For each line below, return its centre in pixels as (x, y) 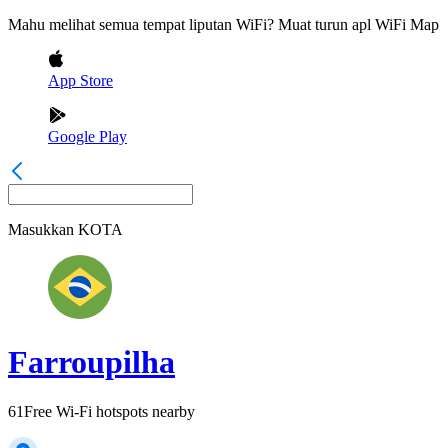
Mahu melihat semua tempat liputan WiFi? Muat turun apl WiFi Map (223, 24)
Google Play (87, 136)
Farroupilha (91, 362)
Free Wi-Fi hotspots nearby (109, 411)
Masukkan (41, 229)
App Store (80, 80)
